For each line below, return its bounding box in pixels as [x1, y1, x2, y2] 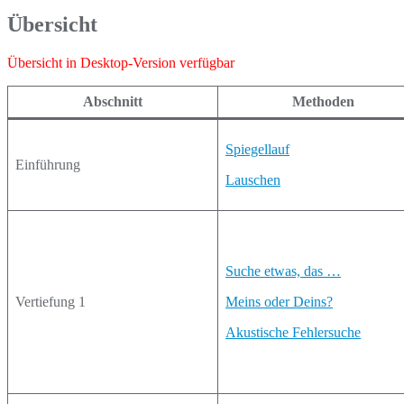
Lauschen [225, 172, 280, 188]
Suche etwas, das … [225, 263, 341, 279]
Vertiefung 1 [15, 294, 86, 309]
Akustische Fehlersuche [225, 325, 361, 340]
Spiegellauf [225, 142, 289, 157]
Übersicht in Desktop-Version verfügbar [7, 55, 234, 70]
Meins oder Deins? [225, 294, 333, 309]
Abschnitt [83, 94, 142, 109]
